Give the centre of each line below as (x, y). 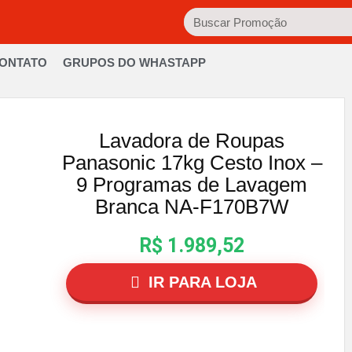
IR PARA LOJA (201, 282)
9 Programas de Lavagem (192, 185)
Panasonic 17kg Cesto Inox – (192, 163)
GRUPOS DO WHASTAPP (134, 62)
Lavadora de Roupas (192, 141)
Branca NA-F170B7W (192, 207)
